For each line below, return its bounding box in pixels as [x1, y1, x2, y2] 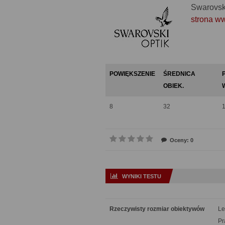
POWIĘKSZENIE [109, 70, 155, 77]
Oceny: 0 [170, 137, 193, 143]
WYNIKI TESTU [122, 173, 161, 179]
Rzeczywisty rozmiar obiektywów [109, 205, 204, 212]
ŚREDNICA [163, 70, 195, 77]
